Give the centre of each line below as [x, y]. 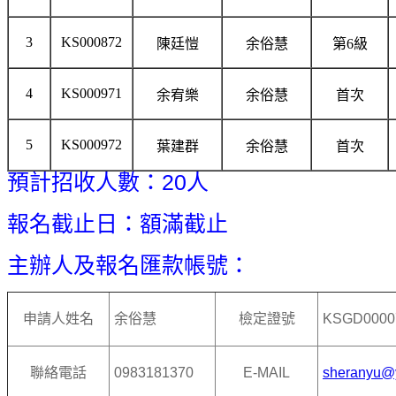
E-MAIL [267, 373]
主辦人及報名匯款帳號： [129, 266]
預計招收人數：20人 [108, 183]
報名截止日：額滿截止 [118, 224]
